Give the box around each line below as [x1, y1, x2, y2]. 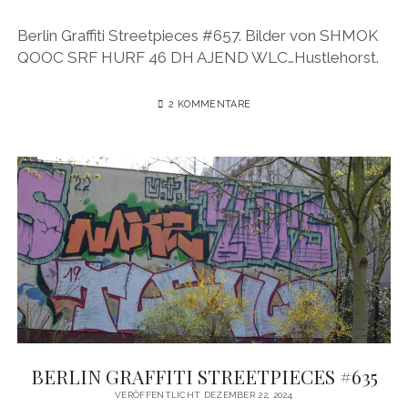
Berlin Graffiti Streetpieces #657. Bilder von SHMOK [16, 25, 378, 45]
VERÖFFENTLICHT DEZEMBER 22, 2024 [115, 390, 293, 401]
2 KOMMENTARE [168, 98, 251, 110]
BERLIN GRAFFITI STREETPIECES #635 [30, 363, 378, 390]
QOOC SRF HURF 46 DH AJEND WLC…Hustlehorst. [16, 47, 379, 66]
